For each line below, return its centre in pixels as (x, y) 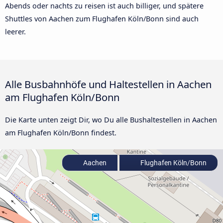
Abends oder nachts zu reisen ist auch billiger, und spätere (104, 6)
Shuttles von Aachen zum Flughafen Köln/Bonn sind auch (102, 19)
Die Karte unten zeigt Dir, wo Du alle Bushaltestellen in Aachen (111, 120)
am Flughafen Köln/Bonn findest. (61, 133)
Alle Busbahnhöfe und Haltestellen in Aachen (108, 84)
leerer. (15, 32)
